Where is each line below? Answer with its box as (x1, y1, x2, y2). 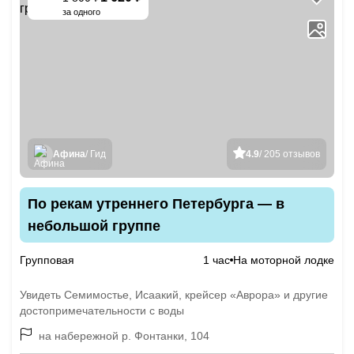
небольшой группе (28, 218, 160, 234)
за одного (62, 7, 100, 17)
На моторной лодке (233, 254, 334, 266)
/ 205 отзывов (259, 149, 320, 160)
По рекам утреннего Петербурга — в (28, 196, 284, 212)
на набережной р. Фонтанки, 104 (39, 330, 209, 342)
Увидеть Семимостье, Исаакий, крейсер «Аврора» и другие (20, 288, 328, 301)
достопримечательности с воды (20, 304, 184, 317)
